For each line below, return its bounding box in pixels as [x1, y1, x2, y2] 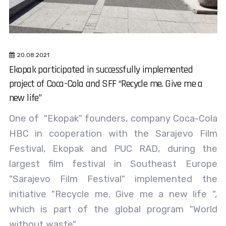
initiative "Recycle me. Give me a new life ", [9, 188, 217, 200]
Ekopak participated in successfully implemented [9, 63, 193, 76]
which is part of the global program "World [9, 203, 217, 215]
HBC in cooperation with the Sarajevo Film [9, 128, 217, 139]
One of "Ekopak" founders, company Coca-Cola [9, 112, 217, 124]
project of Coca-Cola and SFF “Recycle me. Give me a [9, 77, 203, 90]
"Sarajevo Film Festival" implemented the [9, 173, 217, 185]
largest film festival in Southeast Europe [9, 158, 217, 169]
